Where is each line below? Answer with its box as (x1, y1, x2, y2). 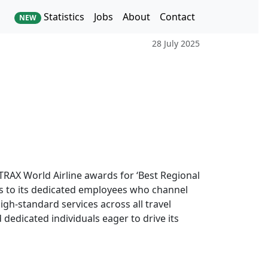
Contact (160, 10, 195, 23)
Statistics (41, 10, 84, 23)
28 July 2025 (152, 38, 200, 50)
